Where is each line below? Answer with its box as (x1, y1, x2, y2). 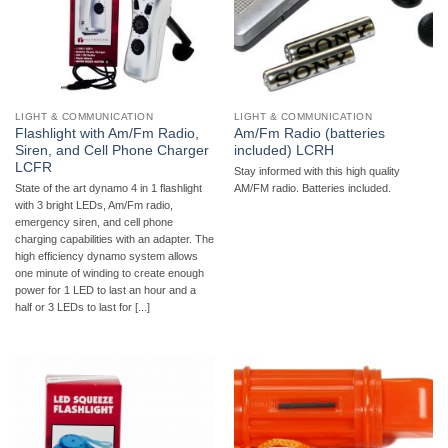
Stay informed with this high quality (233, 164, 400, 177)
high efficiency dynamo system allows (14, 249, 198, 262)
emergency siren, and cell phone (14, 215, 173, 228)
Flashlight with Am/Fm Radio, (14, 126, 199, 142)
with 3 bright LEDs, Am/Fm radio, (14, 198, 173, 211)
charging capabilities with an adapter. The (14, 232, 214, 245)
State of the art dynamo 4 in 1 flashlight (14, 181, 202, 194)
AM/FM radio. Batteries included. (233, 181, 391, 194)
